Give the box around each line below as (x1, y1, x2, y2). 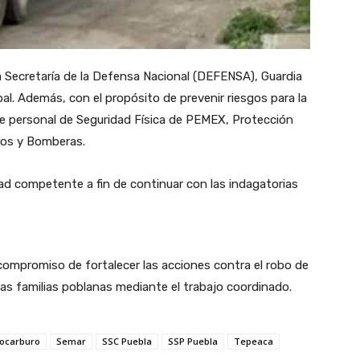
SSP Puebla (168, 335, 218, 347)
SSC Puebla (102, 335, 152, 347)
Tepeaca (234, 335, 273, 347)
